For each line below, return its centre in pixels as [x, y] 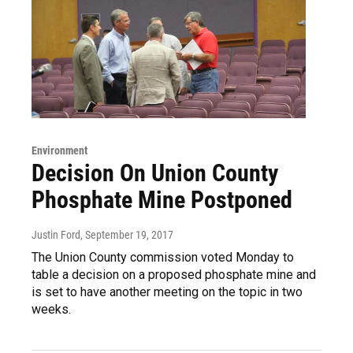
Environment [59, 150]
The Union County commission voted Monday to [163, 257]
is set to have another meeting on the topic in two [167, 292]
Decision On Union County [155, 173]
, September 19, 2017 [127, 234]
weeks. [51, 309]
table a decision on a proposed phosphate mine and [174, 274]
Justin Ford [56, 234]
